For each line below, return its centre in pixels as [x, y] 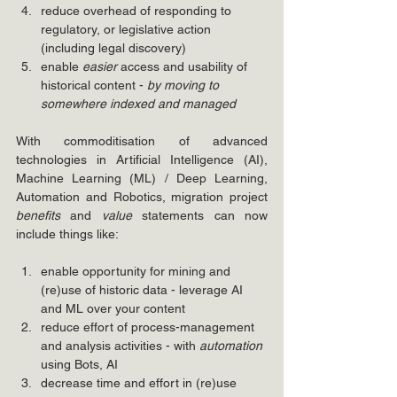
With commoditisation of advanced [142, 141]
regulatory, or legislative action [128, 29]
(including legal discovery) [113, 48]
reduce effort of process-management [149, 327]
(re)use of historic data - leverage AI [144, 290]
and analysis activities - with [120, 346]
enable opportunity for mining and [137, 271]
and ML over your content [113, 308]
